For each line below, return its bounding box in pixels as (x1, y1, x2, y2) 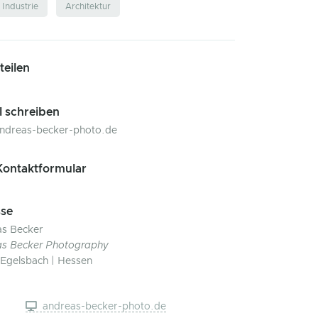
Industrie (2, 1, 38, 11)
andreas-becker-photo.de (40, 302, 167, 312)
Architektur (65, 1, 111, 11)
